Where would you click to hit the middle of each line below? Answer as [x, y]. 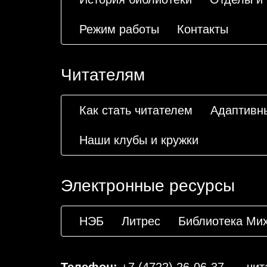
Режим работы [119, 29]
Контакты [203, 29]
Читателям [103, 75]
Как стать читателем [136, 110]
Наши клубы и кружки [139, 140]
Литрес [141, 221]
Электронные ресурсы [148, 186]
